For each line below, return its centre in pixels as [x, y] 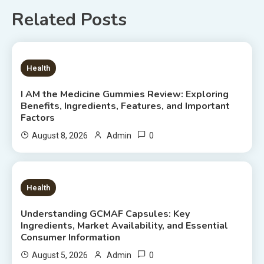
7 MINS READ [62, 67]
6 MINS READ [62, 187]
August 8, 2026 [60, 135]
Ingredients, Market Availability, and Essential [125, 225]
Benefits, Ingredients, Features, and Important [126, 106]
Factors [38, 118]
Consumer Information [71, 237]
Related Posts [69, 19]
